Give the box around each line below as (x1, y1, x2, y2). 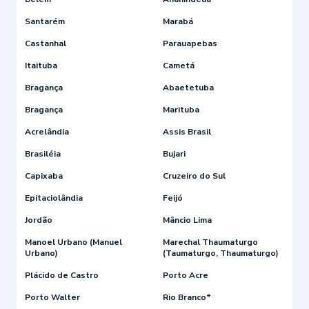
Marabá (163, 15, 193, 27)
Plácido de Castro (25, 269, 99, 281)
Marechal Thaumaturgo (163, 236, 258, 248)
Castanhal (25, 37, 66, 49)
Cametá (163, 59, 195, 71)
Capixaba (25, 170, 63, 181)
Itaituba (25, 59, 57, 71)
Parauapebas (163, 37, 217, 49)
